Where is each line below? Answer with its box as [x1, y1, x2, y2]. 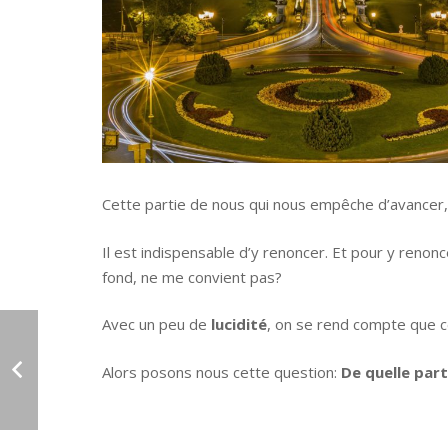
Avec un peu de [102, 314, 211, 335]
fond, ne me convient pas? [102, 266, 282, 287]
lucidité [211, 314, 267, 335]
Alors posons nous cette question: [102, 361, 337, 382]
